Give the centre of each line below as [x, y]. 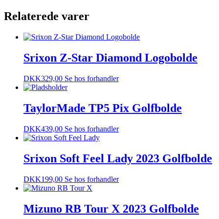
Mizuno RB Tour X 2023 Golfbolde [111, 208]
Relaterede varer [47, 16]
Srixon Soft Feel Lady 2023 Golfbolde [118, 158]
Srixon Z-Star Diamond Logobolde [110, 58]
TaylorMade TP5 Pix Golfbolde [103, 108]
